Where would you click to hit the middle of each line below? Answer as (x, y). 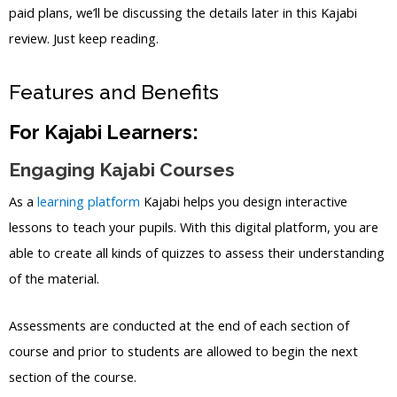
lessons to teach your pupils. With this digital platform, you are (194, 227)
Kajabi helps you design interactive (244, 202)
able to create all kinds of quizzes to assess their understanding (197, 253)
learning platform (89, 202)
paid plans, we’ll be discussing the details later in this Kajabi (183, 12)
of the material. (54, 279)
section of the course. (73, 376)
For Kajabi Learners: (104, 132)
